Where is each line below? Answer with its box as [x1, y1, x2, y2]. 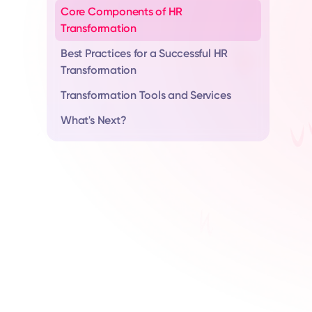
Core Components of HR [61, 5, 183, 18]
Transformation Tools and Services [61, 88, 231, 102]
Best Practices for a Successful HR [61, 47, 228, 60]
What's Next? [61, 114, 127, 127]
